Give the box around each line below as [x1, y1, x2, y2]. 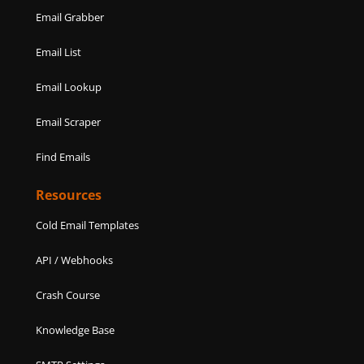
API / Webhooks [36, 253, 114, 268]
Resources [36, 186, 102, 205]
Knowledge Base [36, 323, 115, 338]
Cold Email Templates [36, 218, 140, 233]
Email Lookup [36, 80, 102, 95]
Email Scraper [36, 115, 102, 130]
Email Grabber [36, 10, 105, 25]
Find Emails [36, 149, 91, 165]
